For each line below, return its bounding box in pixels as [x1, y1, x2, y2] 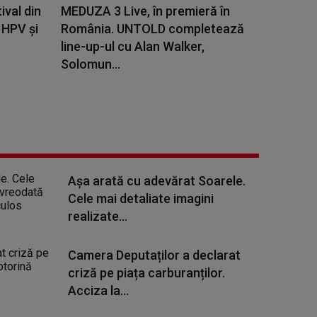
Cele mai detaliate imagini [68, 191, 214, 206]
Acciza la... [68, 283, 129, 298]
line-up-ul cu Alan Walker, [61, 39, 204, 54]
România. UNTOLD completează [61, 21, 244, 36]
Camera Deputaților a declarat [68, 248, 241, 263]
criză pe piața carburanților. [68, 265, 225, 280]
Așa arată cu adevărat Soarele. [68, 173, 246, 188]
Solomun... [61, 57, 120, 71]
